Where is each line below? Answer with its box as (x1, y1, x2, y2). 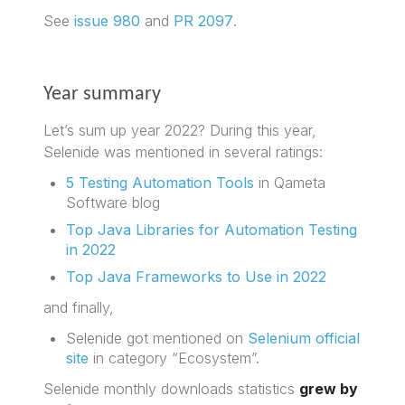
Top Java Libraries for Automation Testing (66, 220, 358, 239)
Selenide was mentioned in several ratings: (43, 142, 324, 161)
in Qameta (254, 173, 326, 192)
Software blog (66, 193, 161, 212)
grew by (299, 379, 359, 398)
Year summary (43, 83, 162, 105)
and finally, (43, 297, 115, 316)
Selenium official (248, 328, 361, 347)
